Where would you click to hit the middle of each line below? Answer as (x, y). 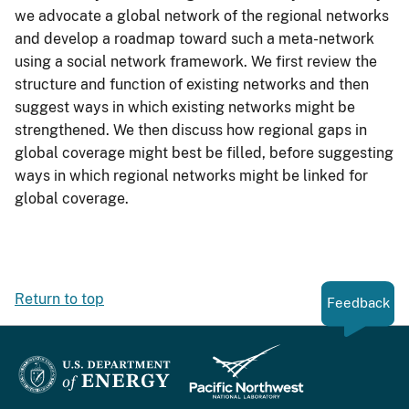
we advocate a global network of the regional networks (202, 16)
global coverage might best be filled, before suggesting (204, 152)
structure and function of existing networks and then (192, 84)
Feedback (358, 303)
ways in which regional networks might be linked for (191, 175)
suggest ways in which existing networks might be (185, 107)
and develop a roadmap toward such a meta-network (194, 38)
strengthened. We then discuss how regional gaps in (191, 130)
